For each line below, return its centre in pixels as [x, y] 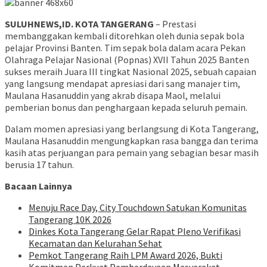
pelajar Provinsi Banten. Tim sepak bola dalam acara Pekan [125, 48]
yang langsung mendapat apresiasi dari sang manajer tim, [122, 84]
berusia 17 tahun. [39, 165]
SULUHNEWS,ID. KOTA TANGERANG [79, 24]
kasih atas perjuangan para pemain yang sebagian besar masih [132, 153]
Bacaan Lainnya [38, 186]
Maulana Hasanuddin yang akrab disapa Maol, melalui [113, 96]
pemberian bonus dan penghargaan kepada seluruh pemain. [126, 108]
